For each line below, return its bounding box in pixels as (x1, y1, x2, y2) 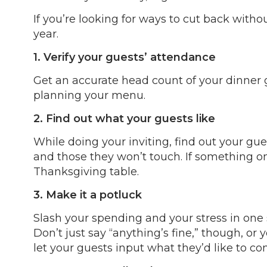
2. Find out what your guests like (33, 112, 215, 125)
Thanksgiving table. (33, 165, 139, 178)
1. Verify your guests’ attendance (33, 51, 216, 64)
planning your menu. (33, 89, 145, 102)
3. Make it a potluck (33, 188, 142, 201)
